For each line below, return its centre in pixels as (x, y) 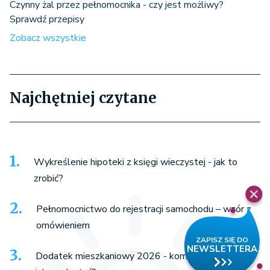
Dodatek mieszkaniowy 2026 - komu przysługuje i (141, 256)
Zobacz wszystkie (48, 38)
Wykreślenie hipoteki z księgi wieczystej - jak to (136, 162)
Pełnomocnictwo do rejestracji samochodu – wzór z (144, 209)
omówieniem (63, 225)
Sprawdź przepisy (47, 19)
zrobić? (49, 178)
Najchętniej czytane (83, 98)
